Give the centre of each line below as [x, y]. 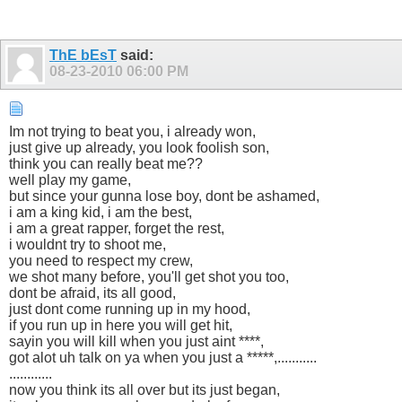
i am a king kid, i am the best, [100, 212]
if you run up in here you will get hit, [121, 325]
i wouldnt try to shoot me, [87, 244]
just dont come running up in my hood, [130, 309]
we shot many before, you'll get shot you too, [149, 276]
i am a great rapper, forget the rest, [117, 228]
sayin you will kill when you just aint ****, [136, 341]
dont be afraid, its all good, [92, 293]
